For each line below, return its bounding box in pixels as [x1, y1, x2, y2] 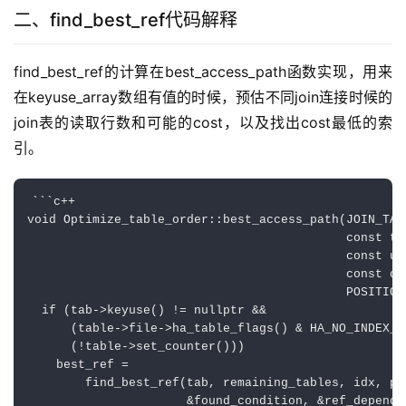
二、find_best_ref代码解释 [14, 9, 237, 32]
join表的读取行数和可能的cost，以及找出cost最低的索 [14, 113, 392, 132]
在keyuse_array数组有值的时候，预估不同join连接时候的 [14, 88, 392, 107]
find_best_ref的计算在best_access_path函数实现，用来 [14, 63, 392, 82]
